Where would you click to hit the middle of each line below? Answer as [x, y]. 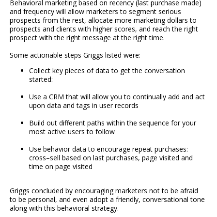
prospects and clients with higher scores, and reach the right [104, 29]
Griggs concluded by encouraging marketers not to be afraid [104, 190]
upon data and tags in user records [84, 105]
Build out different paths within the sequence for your [113, 123]
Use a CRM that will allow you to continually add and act [117, 96]
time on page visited [61, 166]
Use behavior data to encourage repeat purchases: [108, 149]
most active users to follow [72, 131]
